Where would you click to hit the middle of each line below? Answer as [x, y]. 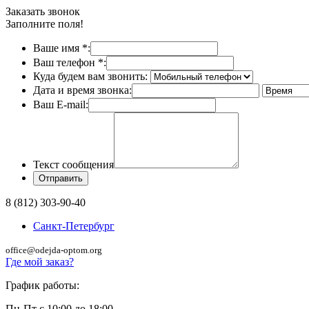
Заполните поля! [44, 24]
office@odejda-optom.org [54, 250]
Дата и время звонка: [82, 90]
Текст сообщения [73, 165]
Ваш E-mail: [61, 104]
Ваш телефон [66, 62]
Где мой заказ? [40, 262]
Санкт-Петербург [74, 226]
